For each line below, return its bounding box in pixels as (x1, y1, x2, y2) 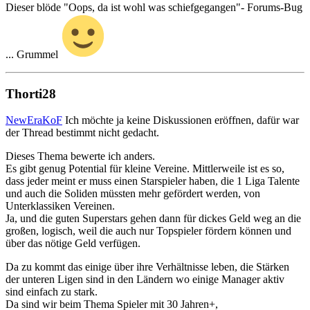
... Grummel (6, 48, 61, 60)
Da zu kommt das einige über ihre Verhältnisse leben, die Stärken (6, 261, 289, 273)
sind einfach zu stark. (6, 286, 98, 298)
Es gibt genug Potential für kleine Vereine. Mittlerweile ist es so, (6, 163, 284, 175)
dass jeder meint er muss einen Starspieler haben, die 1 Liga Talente (6, 175, 300, 188)
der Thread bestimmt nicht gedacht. (6, 127, 159, 139)
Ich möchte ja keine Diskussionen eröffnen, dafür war (62, 114, 299, 127)
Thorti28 (6, 86, 56, 101)
